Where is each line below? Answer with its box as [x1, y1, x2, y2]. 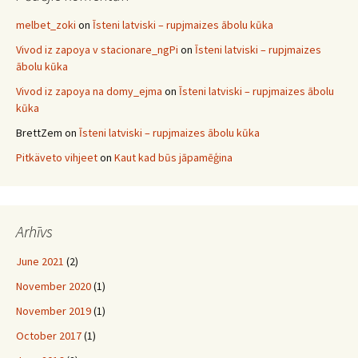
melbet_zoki [16, 18, 76, 32]
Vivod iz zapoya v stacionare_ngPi [16, 42, 178, 57]
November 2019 [16, 304, 91, 318]
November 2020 [16, 279, 91, 293]
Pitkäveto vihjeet [16, 150, 97, 165]
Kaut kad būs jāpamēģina [114, 150, 233, 165]
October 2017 [16, 328, 82, 343]
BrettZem [16, 125, 62, 140]
